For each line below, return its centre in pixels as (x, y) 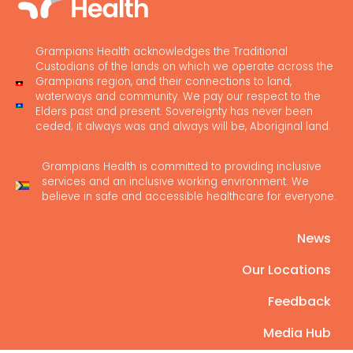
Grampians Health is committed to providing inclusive (182, 167)
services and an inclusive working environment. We (176, 182)
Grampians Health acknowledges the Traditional (161, 52)
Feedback (299, 302)
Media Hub (297, 333)
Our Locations (286, 270)
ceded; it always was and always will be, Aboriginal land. (183, 127)
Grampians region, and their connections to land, (163, 82)
